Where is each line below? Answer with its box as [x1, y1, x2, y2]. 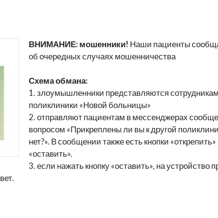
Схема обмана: [29, 76, 88, 86]
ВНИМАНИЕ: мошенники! [29, 39, 130, 50]
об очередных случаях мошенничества [29, 52, 176, 62]
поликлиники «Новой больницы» [29, 100, 151, 110]
